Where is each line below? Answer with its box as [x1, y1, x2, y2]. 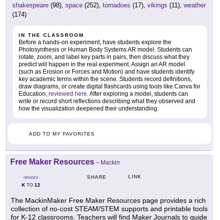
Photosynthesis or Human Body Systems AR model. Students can [19, 46, 192, 54]
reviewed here [49, 90, 87, 98]
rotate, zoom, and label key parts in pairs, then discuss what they [19, 54, 190, 61]
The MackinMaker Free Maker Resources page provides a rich [11, 196, 206, 205]
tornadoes [103, 1, 131, 9]
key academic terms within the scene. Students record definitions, [19, 76, 192, 83]
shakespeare [12, 1, 49, 9]
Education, [19, 90, 49, 98]
